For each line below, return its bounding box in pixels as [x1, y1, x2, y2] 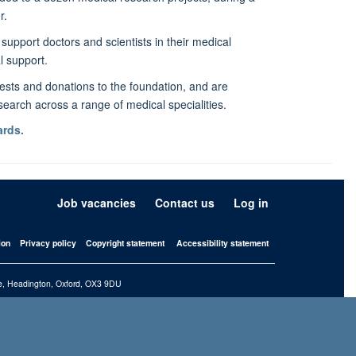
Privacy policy [20, 237, 76, 250]
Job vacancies [57, 195, 136, 211]
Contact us [155, 195, 215, 211]
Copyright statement [86, 237, 164, 250]
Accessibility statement [176, 237, 269, 250]
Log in [234, 195, 269, 211]
